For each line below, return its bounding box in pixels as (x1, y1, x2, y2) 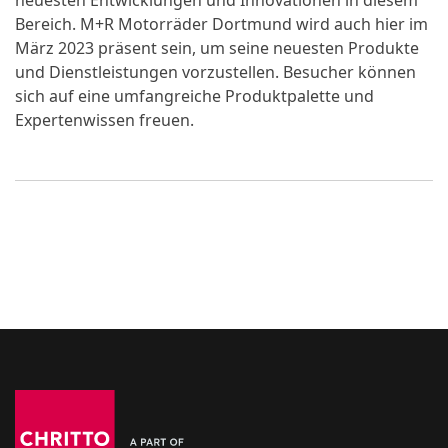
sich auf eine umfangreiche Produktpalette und (15, 85, 374, 107)
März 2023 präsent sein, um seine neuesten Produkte (15, 37, 419, 59)
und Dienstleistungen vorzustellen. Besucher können (15, 61, 416, 83)
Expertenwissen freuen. (15, 109, 194, 131)
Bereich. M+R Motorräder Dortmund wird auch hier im (15, 13, 428, 35)
